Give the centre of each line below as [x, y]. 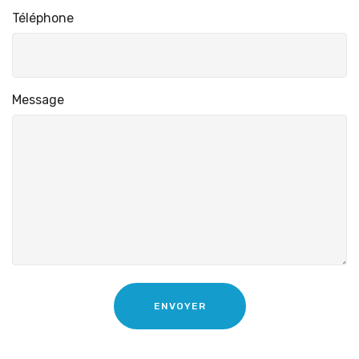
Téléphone [43, 18]
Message [38, 99]
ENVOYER [179, 306]
